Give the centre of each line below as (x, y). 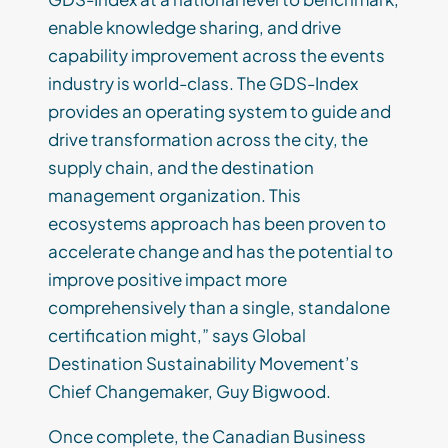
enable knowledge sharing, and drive (194, 26)
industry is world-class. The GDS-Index (203, 82)
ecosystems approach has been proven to (217, 222)
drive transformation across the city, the (208, 138)
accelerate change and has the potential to (220, 250)
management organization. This (174, 194)
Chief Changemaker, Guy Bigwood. (189, 390)
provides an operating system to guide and (219, 110)
